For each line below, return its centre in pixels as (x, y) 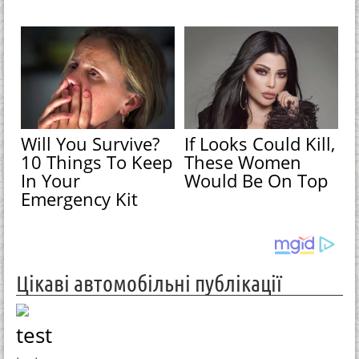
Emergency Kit (80, 199)
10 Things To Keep (97, 162)
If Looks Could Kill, (260, 144)
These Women (243, 162)
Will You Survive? (91, 144)
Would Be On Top (256, 181)
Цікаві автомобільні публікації (149, 283)
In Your (51, 181)
